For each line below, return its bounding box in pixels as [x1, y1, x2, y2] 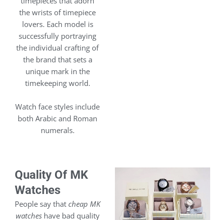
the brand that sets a [23, 55, 92, 65]
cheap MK [68, 199, 100, 209]
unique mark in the [25, 66, 90, 77]
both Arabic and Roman [18, 113, 97, 124]
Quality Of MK [15, 168, 88, 182]
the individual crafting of [16, 43, 99, 53]
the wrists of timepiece [19, 7, 96, 18]
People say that [15, 199, 68, 209]
